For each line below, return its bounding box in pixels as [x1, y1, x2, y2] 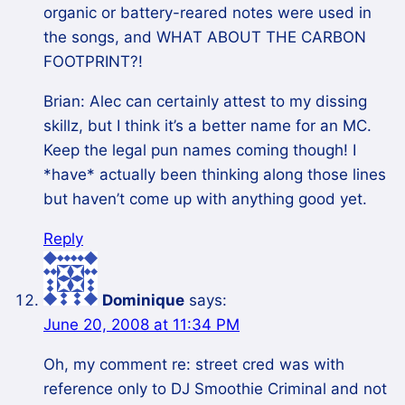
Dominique [102, 291, 184, 310]
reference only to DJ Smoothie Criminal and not [43, 380, 387, 399]
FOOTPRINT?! [43, 52, 143, 71]
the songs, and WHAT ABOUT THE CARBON [43, 28, 366, 47]
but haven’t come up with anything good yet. [43, 190, 367, 209]
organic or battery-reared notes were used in [43, 4, 372, 23]
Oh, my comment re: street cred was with [43, 355, 344, 374]
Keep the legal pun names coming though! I [43, 141, 356, 160]
